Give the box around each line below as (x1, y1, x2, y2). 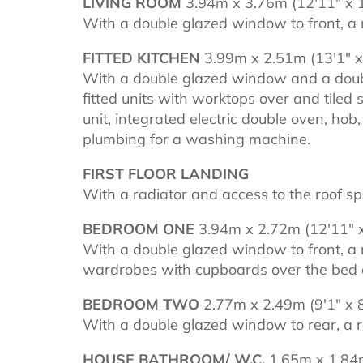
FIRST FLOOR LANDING (83, 164, 249, 183)
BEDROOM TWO (83, 294, 199, 314)
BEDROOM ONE (83, 219, 194, 238)
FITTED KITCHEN (83, 48, 200, 67)
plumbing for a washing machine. (83, 129, 310, 148)
